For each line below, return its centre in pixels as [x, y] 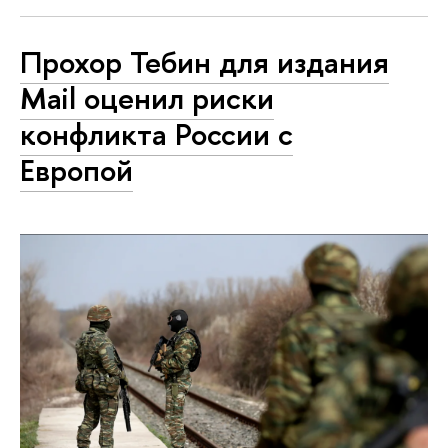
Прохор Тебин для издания [204, 61]
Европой [76, 169]
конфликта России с [156, 133]
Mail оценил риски [147, 97]
